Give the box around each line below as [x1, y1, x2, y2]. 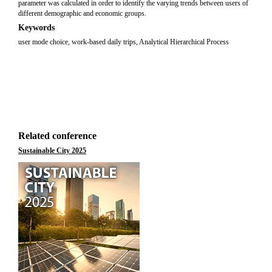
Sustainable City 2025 [18, 146, 86, 155]
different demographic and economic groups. [18, 9, 146, 18]
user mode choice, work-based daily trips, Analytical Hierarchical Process [18, 38, 229, 46]
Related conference [18, 131, 97, 141]
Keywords [18, 23, 55, 32]
